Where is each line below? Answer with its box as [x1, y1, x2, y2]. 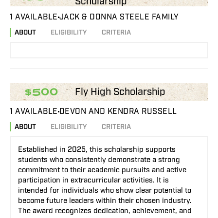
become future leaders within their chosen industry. [18, 196, 192, 206]
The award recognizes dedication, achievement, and [18, 206, 192, 216]
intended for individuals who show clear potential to [18, 186, 191, 196]
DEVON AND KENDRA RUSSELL [59, 107, 177, 117]
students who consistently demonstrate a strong [18, 155, 180, 165]
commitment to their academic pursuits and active [18, 165, 186, 175]
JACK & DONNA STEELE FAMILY [59, 12, 179, 22]
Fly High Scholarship [75, 86, 166, 98]
